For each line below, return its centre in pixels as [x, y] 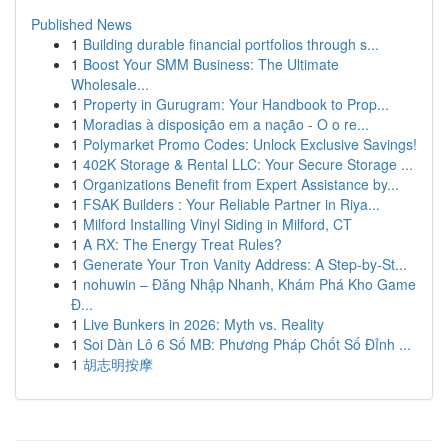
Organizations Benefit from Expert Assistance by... [241, 184]
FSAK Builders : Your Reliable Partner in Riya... [231, 204]
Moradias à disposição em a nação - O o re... [226, 124]
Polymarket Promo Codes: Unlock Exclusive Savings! [250, 144]
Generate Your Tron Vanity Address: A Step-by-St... [245, 264]
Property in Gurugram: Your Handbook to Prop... [236, 104]
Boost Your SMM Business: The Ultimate [211, 64]
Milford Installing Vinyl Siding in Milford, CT [217, 224]
